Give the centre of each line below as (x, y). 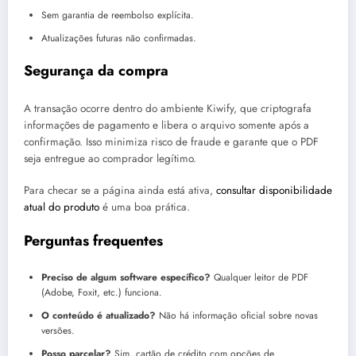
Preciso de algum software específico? (126, 277)
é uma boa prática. (145, 207)
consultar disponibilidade (274, 190)
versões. (58, 330)
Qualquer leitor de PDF (259, 277)
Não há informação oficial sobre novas (237, 315)
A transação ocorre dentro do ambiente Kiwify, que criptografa (168, 108)
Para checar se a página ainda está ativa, (120, 190)
